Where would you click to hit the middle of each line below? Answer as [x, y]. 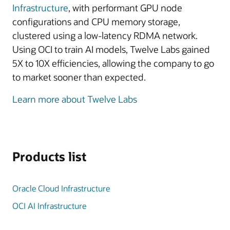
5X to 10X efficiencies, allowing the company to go [113, 63]
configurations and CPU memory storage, [96, 22]
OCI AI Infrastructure [49, 206]
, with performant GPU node [125, 8]
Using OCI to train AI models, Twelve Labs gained [111, 49]
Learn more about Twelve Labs [75, 99]
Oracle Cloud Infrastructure [61, 188]
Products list [49, 156]
